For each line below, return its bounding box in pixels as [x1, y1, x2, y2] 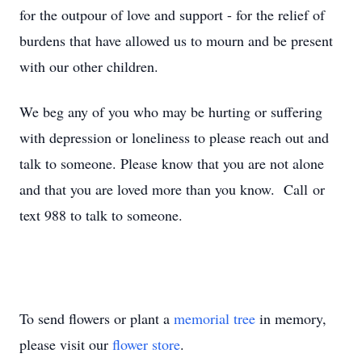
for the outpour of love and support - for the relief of [19, 5, 325, 24]
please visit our [19, 335, 112, 354]
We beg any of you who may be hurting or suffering [19, 102, 322, 121]
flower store [112, 335, 180, 354]
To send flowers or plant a [19, 309, 174, 328]
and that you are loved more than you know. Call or [19, 179, 325, 199]
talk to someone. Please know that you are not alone [19, 154, 324, 173]
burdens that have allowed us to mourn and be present [19, 31, 333, 50]
